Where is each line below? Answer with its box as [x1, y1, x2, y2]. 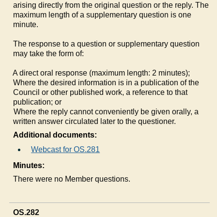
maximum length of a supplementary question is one [13, 10, 192, 19]
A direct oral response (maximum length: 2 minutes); [13, 68, 190, 77]
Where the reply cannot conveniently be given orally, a [14, 107, 199, 116]
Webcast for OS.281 [31, 145, 100, 154]
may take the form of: [13, 49, 84, 58]
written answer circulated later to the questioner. [13, 117, 176, 125]
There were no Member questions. [13, 174, 131, 183]
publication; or [13, 97, 62, 106]
